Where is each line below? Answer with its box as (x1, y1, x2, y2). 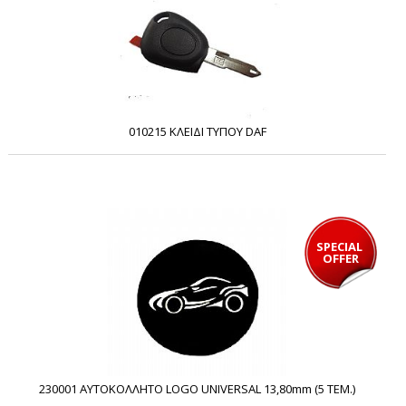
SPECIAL (316, 237, 363, 255)
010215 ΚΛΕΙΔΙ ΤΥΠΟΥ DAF (128, 122, 266, 140)
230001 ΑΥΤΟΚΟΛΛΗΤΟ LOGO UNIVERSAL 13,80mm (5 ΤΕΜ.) (39, 380, 356, 397)
